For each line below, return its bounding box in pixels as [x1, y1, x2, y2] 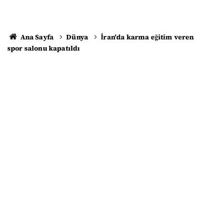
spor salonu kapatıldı [7, 43, 80, 53]
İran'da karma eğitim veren [101, 32, 194, 42]
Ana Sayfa [18, 32, 54, 42]
